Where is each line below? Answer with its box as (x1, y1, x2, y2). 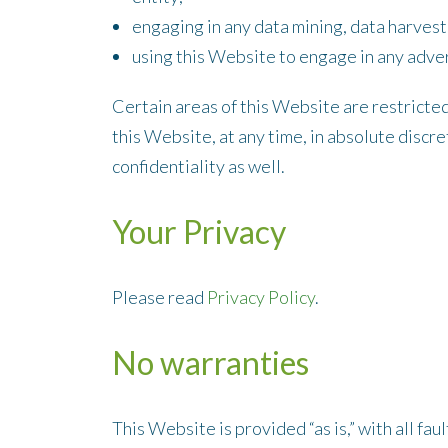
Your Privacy (112, 212, 287, 251)
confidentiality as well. (112, 155, 286, 177)
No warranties (112, 343, 310, 382)
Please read (112, 286, 208, 308)
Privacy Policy (207, 286, 316, 308)
